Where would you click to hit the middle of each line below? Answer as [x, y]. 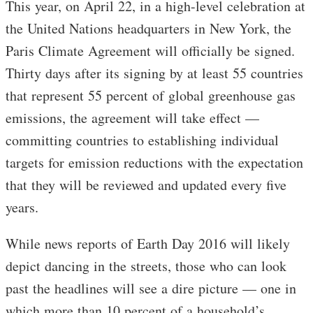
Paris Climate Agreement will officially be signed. [150, 50]
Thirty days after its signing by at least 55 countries [154, 73]
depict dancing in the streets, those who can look [146, 265]
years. [22, 207]
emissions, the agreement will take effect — [132, 117]
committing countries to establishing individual [142, 140]
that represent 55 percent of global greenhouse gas [151, 95]
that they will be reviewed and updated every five [146, 184]
